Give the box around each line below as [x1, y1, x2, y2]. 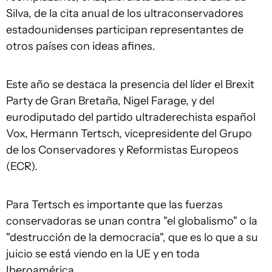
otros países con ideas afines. [6, 39, 155, 53]
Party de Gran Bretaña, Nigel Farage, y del [6, 94, 214, 107]
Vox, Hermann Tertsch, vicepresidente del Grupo [6, 127, 252, 140]
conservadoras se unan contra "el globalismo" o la [6, 214, 257, 228]
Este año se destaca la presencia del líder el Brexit [6, 78, 254, 91]
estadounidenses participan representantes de [6, 23, 243, 36]
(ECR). [6, 160, 38, 173]
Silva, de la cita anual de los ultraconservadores [6, 7, 243, 20]
